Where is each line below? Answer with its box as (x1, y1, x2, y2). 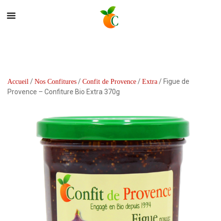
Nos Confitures (35, 78, 76, 85)
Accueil (7, 78, 29, 85)
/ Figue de (157, 77, 189, 85)
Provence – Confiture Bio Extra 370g (7, 88, 120, 96)
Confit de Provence (82, 78, 136, 85)
